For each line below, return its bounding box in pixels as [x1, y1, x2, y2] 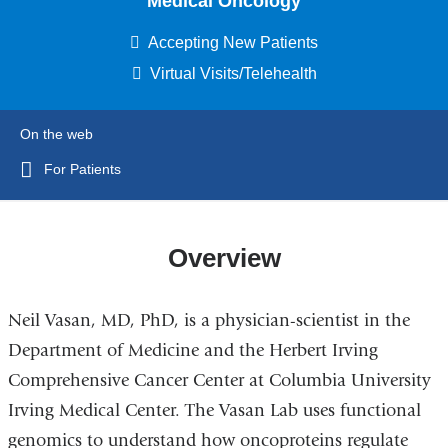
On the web [20, 126, 93, 143]
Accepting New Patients [148, 34, 318, 52]
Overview [167, 242, 281, 273]
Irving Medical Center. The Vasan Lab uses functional [7, 400, 421, 422]
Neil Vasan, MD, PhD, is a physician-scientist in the [7, 310, 410, 332]
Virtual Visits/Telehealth [149, 65, 317, 83]
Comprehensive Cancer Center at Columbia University [7, 370, 431, 392]
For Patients [43, 161, 121, 178]
